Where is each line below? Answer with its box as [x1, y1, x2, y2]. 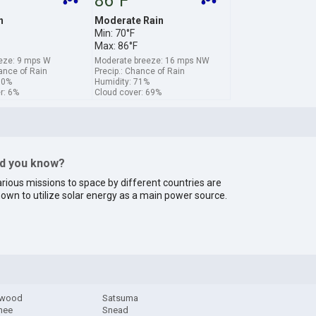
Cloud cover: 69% [94, 87, 162, 97]
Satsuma [102, 293, 139, 304]
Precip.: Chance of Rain [94, 66, 185, 76]
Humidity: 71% [94, 76, 150, 87]
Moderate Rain [94, 14, 164, 26]
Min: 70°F [94, 27, 135, 39]
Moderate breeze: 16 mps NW [94, 55, 209, 66]
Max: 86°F [94, 39, 138, 51]
